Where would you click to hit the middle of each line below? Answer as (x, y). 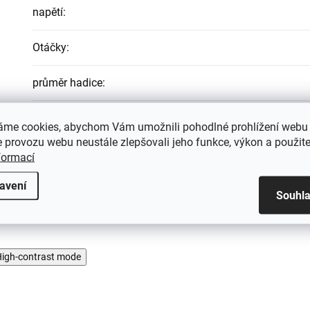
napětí (48, 12)
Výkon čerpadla (70, 153)
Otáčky (49, 47)
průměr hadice (67, 82)
